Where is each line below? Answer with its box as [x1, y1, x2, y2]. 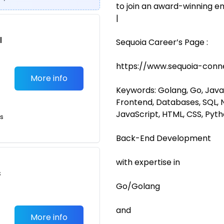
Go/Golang [116, 180, 160, 192]
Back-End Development [116, 132, 211, 144]
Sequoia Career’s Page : [116, 36, 208, 48]
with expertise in [116, 156, 180, 168]
